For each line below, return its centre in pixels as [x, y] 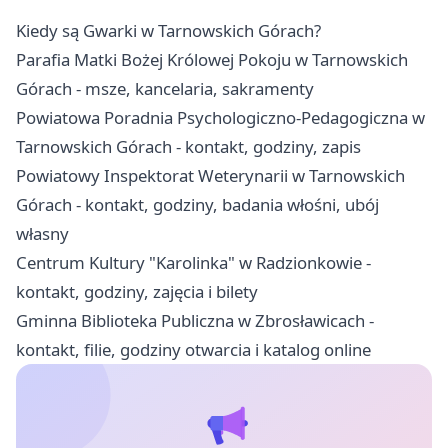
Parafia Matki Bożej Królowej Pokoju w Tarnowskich [212, 60]
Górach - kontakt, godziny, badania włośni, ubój [197, 205]
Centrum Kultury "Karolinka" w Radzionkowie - [193, 263]
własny [42, 234]
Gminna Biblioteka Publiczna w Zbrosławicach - [195, 321]
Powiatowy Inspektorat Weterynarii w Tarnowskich [210, 176]
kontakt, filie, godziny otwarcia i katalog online [193, 350]
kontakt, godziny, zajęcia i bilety [137, 292]
